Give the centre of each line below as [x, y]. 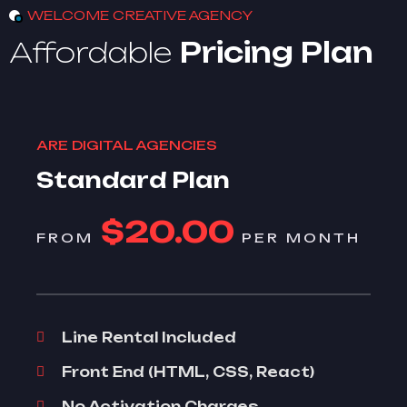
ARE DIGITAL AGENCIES [127, 145]
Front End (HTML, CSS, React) [188, 372]
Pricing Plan [277, 52]
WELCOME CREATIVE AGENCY [140, 15]
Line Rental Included [149, 338]
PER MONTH [301, 238]
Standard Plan [133, 180]
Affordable [94, 52]
